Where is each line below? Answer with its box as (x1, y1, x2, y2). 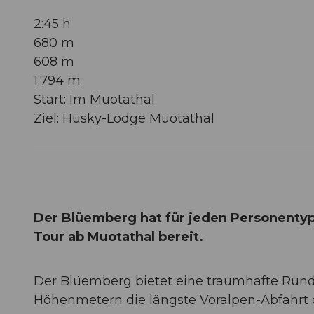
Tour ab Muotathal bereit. (34, 228, 203, 245)
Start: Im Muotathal (34, 91, 155, 107)
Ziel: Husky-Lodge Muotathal (34, 110, 214, 126)
